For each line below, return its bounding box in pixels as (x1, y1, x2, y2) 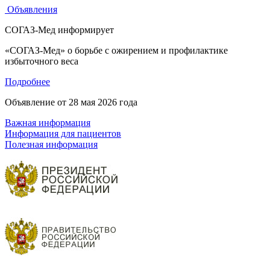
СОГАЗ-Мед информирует (5, 25, 114, 35)
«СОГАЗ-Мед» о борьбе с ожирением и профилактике (5, 45, 228, 55)
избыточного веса (5, 56, 78, 66)
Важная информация (5, 118, 90, 128)
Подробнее (5, 77, 50, 87)
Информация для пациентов (5, 128, 121, 139)
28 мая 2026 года (69, 97, 137, 107)
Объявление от (5, 97, 69, 107)
